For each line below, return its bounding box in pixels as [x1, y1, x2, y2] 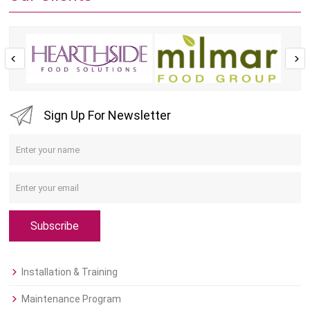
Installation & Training [21, 266, 118, 278]
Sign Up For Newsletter [44, 107, 172, 122]
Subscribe [30, 219, 80, 233]
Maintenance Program [21, 293, 122, 305]
